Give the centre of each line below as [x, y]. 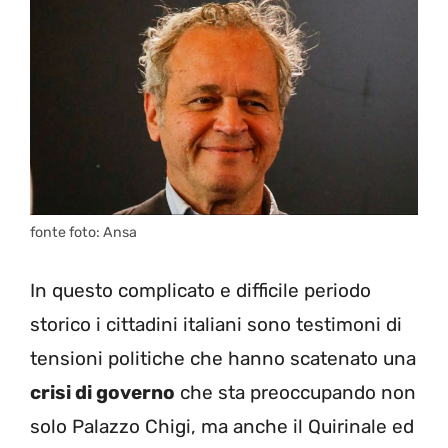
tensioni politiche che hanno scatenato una [223, 358]
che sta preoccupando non [295, 392]
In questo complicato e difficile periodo [200, 290]
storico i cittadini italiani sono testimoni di [216, 324]
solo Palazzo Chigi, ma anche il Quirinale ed [222, 426]
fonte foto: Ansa [83, 233]
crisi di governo [102, 392]
